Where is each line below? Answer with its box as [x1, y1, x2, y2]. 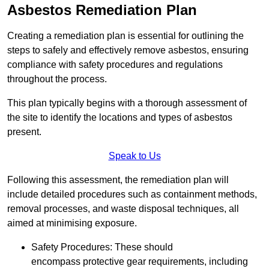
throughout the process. [7, 74, 107, 85]
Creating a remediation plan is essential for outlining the [7, 31, 244, 41]
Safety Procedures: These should [31, 242, 173, 253]
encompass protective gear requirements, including [31, 256, 248, 267]
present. [7, 127, 41, 138]
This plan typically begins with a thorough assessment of [7, 98, 247, 109]
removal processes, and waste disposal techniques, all [7, 204, 239, 214]
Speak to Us [108, 151, 161, 162]
